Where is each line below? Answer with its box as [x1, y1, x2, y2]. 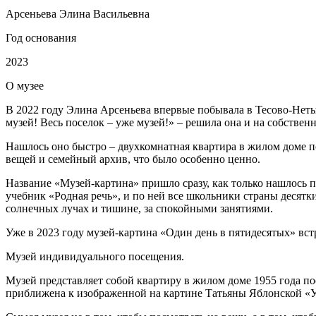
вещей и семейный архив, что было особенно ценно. [6, 152, 260, 165]
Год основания [6, 31, 76, 44]
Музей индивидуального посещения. [6, 250, 184, 262]
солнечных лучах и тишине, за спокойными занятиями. [6, 202, 273, 214]
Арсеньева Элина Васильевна [6, 7, 150, 20]
